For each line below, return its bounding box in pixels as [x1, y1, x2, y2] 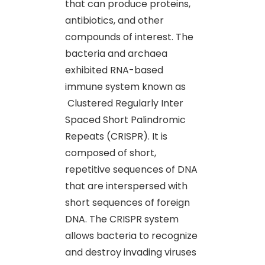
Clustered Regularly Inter [65, 96, 183, 110]
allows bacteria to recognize [65, 228, 198, 243]
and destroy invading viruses [65, 245, 196, 259]
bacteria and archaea [65, 46, 167, 60]
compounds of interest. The [65, 30, 193, 44]
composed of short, [65, 146, 156, 160]
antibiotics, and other [65, 13, 164, 27]
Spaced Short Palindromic [65, 112, 186, 127]
